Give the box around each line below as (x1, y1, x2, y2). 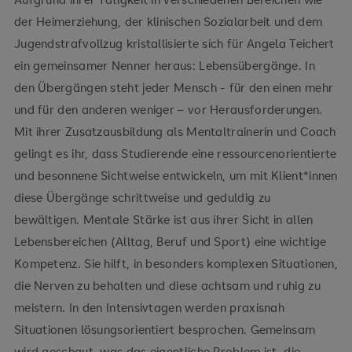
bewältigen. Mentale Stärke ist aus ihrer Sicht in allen (13, 211, 313, 227)
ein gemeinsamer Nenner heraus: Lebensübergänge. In (13, 57, 315, 73)
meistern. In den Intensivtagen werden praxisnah (13, 299, 285, 315)
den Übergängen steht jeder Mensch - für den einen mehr (13, 79, 334, 95)
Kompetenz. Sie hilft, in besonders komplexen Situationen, (13, 255, 339, 271)
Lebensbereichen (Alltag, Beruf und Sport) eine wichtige (13, 233, 327, 249)
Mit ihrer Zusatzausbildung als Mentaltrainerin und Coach (13, 123, 336, 139)
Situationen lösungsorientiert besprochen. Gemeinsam (13, 321, 316, 337)
